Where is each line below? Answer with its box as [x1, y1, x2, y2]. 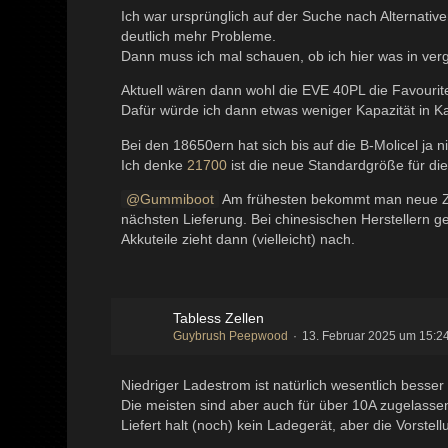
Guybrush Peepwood [173, 329, 289, 344]
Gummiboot [140, 191, 215, 208]
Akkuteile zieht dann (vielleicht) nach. [121, 231, 356, 248]
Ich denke [121, 157, 188, 174]
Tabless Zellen [173, 310, 265, 327]
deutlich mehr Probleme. [121, 28, 277, 44]
